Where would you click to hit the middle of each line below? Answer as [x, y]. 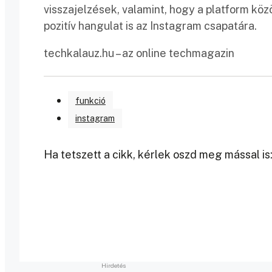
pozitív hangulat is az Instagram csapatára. [150, 25]
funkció [90, 100]
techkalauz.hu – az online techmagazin [139, 53]
